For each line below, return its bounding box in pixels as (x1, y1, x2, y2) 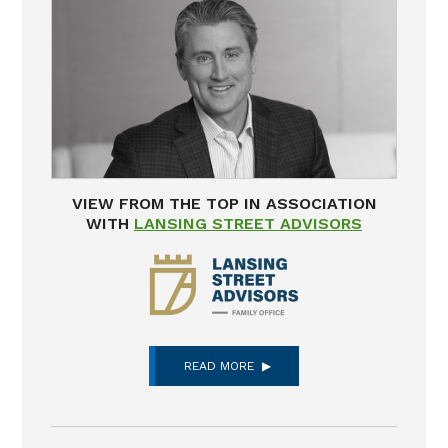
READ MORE (183, 358, 254, 373)
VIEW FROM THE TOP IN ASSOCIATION (71, 194, 377, 214)
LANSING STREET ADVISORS (134, 214, 362, 234)
